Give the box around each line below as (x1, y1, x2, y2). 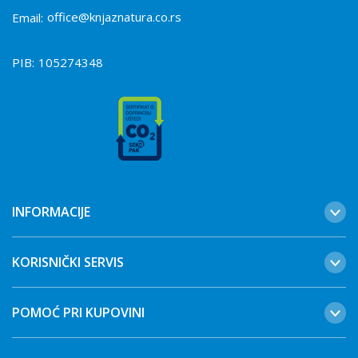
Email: (12, 10, 43, 26)
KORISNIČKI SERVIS (12, 253, 124, 271)
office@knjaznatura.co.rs (47, 9, 181, 25)
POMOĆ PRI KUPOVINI (12, 304, 145, 321)
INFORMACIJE (12, 203, 90, 221)
